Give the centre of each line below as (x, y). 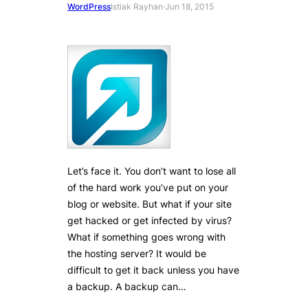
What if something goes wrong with (146, 236)
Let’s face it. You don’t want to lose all (152, 170)
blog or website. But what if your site (150, 203)
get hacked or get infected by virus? (150, 220)
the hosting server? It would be (137, 253)
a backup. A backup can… (127, 286)
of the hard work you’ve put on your (148, 187)
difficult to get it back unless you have (153, 269)
